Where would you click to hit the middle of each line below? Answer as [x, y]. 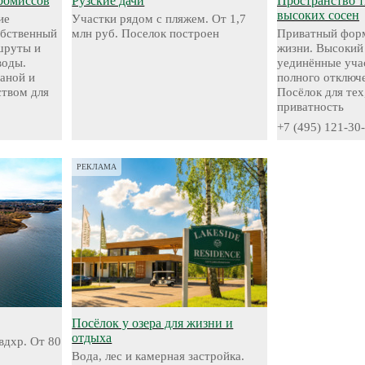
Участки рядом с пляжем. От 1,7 [159, 19]
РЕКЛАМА [97, 167]
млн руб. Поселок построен [146, 33]
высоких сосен [318, 15]
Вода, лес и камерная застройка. [158, 356]
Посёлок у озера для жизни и [153, 323]
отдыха [92, 338]
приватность [310, 107]
